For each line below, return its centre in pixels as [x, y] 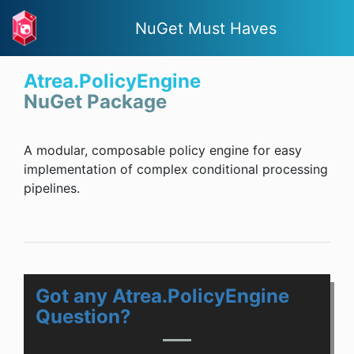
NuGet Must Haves [206, 28]
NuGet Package [95, 102]
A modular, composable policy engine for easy [163, 151]
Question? [83, 317]
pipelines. [52, 188]
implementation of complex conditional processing [176, 169]
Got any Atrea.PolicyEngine [162, 296]
